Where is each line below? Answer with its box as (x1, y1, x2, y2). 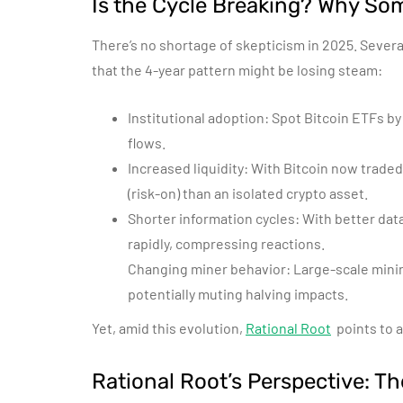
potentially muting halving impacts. (128, 285, 348, 302)
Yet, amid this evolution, (92, 319, 246, 336)
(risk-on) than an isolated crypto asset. (128, 184, 368, 201)
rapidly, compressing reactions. (128, 235, 325, 252)
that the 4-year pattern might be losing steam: (92, 61, 382, 78)
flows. (128, 134, 166, 151)
